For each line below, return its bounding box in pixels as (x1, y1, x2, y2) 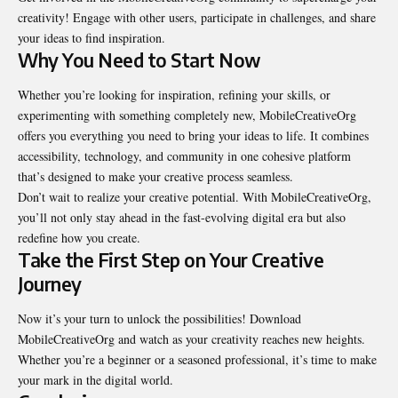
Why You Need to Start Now (18, 47, 261, 72)
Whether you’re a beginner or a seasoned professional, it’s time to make (18, 351, 377, 369)
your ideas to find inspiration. (18, 28, 165, 46)
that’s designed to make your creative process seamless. (18, 168, 293, 186)
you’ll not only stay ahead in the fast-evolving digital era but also (18, 209, 346, 227)
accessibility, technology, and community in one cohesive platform (18, 147, 351, 165)
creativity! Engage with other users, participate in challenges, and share (18, 8, 376, 26)
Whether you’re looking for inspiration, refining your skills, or (18, 86, 330, 104)
